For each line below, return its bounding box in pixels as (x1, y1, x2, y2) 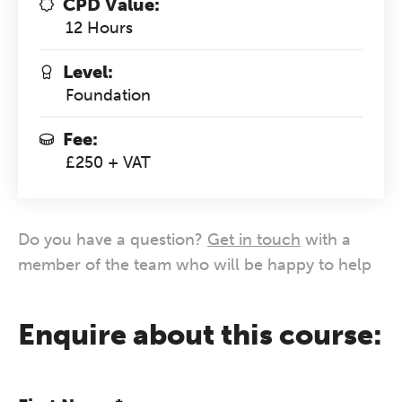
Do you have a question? (18, 230, 207, 249)
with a (301, 230, 351, 249)
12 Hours (66, 18, 134, 38)
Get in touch (207, 230, 301, 249)
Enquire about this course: (18, 318, 382, 352)
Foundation (66, 85, 152, 105)
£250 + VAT (66, 153, 152, 172)
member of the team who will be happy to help (18, 255, 371, 275)
